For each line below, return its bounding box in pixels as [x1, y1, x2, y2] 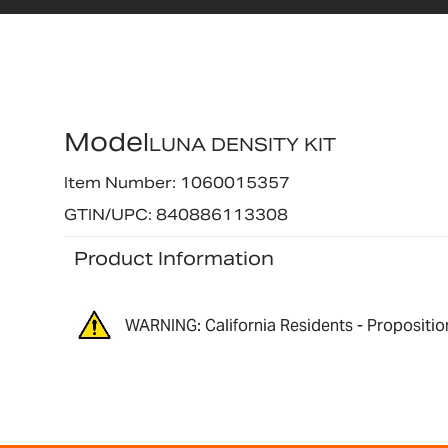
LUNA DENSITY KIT [148, 133, 336, 157]
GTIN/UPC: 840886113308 [63, 204, 288, 224]
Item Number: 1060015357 [63, 173, 290, 193]
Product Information [73, 246, 274, 270]
